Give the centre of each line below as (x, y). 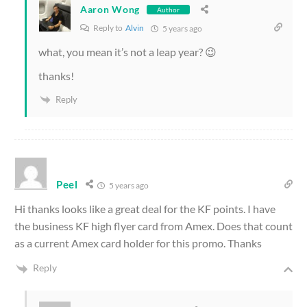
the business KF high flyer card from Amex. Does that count (153, 226)
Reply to (109, 27)
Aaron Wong (110, 10)
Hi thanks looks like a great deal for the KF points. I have (145, 209)
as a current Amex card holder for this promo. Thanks (138, 243)
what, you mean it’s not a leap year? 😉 (127, 51)
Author (168, 9)
